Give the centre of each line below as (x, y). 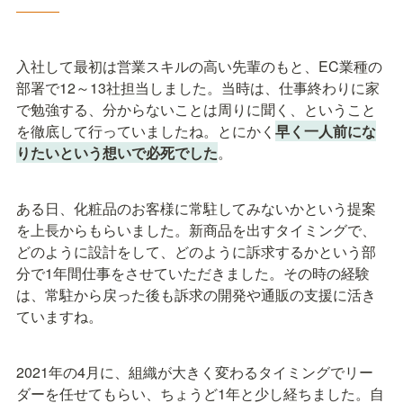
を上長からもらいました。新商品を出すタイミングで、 (196, 229)
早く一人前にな (326, 130)
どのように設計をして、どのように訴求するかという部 (196, 251)
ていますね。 (59, 316)
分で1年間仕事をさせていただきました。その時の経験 (193, 273)
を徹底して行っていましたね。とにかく (146, 130)
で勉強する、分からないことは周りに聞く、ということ (196, 109)
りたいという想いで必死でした (117, 152)
